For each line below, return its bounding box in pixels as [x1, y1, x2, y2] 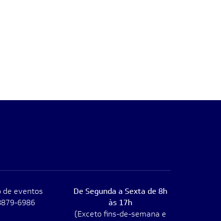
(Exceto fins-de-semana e [74, 209, 166, 219]
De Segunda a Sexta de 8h [74, 186, 167, 196]
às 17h [109, 197, 132, 208]
